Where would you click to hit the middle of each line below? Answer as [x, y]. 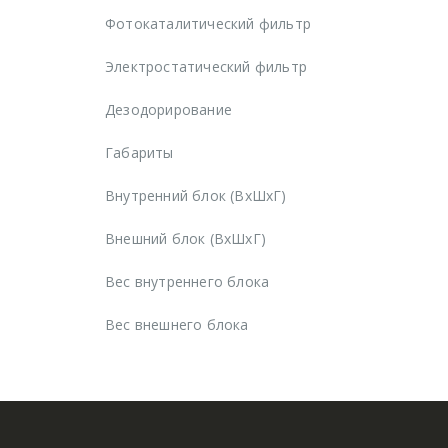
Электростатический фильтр [206, 66]
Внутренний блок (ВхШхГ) [196, 195]
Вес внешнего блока [177, 324]
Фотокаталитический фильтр [208, 23]
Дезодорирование [168, 109]
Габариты [139, 152]
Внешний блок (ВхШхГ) [185, 238]
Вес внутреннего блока [187, 281]
